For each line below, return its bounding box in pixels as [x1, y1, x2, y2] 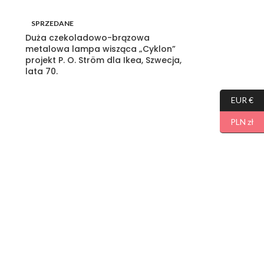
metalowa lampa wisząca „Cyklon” [25, 42, 176, 55]
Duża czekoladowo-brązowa [25, 31, 150, 44]
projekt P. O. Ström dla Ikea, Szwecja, [25, 54, 181, 66]
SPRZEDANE [31, 18, 74, 28]
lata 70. [25, 65, 58, 77]
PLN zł [230, 117, 254, 127]
